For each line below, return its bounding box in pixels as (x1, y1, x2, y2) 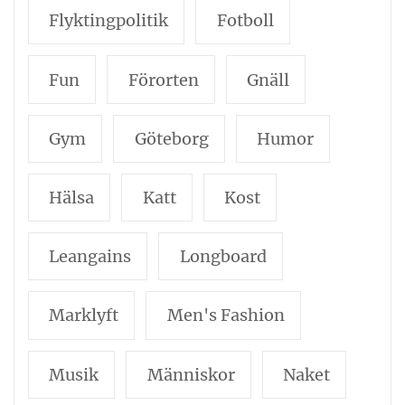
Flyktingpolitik (49, 10, 169, 32)
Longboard (179, 246, 267, 268)
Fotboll (216, 10, 274, 32)
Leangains (49, 246, 132, 268)
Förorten (127, 69, 199, 90)
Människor (146, 363, 235, 385)
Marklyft (49, 305, 119, 326)
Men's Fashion (166, 305, 285, 326)
